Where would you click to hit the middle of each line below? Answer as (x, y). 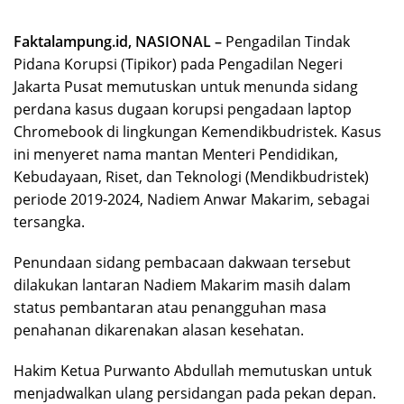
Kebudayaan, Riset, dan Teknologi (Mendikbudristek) (191, 176)
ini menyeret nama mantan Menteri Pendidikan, (176, 154)
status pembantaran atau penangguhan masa (170, 307)
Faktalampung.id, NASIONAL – (119, 41)
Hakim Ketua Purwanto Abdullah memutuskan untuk (193, 370)
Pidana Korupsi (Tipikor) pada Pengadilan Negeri (178, 64)
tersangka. (49, 221)
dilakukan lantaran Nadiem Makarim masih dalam (182, 285)
